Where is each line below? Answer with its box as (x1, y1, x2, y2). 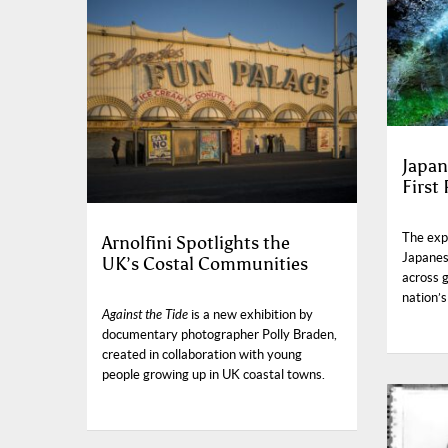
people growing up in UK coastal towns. (102, 366, 325, 382)
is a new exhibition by (188, 306, 313, 322)
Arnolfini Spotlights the (102, 231, 290, 254)
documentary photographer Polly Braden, (102, 326, 337, 342)
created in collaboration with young (102, 346, 302, 362)
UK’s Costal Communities (102, 252, 308, 275)
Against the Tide (102, 306, 188, 323)
